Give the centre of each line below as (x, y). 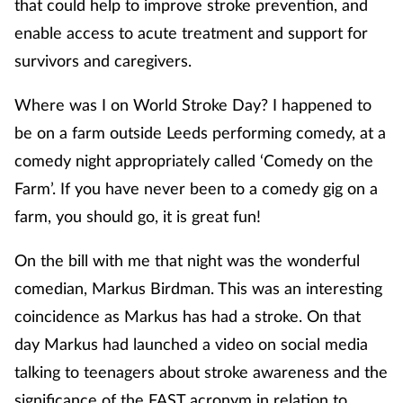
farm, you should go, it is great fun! (138, 215)
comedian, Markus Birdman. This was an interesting (198, 287)
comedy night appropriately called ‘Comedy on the (194, 160)
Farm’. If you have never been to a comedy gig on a (196, 188)
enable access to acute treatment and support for (191, 32)
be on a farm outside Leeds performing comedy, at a (200, 132)
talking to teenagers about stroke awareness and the (201, 371)
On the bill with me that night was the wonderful (187, 260)
